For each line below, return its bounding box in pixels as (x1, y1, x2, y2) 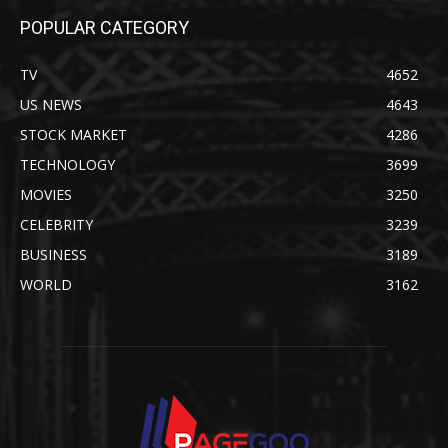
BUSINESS (20, 244, 87, 264)
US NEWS (20, 94, 82, 114)
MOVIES (20, 184, 72, 204)
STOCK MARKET (20, 124, 127, 144)
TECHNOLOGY (20, 154, 115, 174)
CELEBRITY (20, 214, 93, 234)
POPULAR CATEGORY (20, 16, 189, 38)
